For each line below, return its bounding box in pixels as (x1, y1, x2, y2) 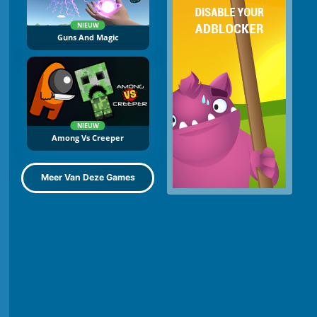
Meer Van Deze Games (40, 172, 135, 183)
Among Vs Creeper (52, 132, 124, 143)
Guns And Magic (57, 33, 119, 43)
